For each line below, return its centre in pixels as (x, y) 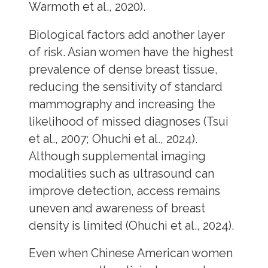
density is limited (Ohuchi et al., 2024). (131, 226)
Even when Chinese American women (130, 253)
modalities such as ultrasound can (121, 173)
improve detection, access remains (124, 191)
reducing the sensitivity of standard (125, 87)
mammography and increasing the (122, 104)
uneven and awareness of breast (117, 208)
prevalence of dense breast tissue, (123, 69)
